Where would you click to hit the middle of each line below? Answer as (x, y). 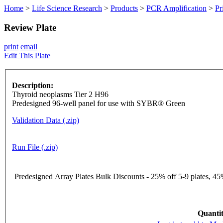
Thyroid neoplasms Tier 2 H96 (60, 95)
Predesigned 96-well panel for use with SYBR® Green (99, 104)
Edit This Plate (27, 56)
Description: (33, 86)
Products (124, 8)
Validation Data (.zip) (46, 120)
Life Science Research (67, 8)
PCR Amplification (176, 8)
